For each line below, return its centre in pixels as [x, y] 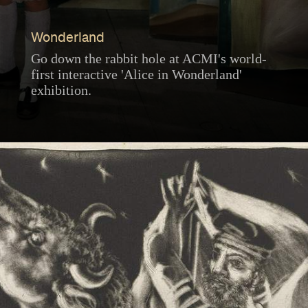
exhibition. [61, 90]
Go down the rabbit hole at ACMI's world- [148, 59]
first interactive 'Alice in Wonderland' [136, 75]
